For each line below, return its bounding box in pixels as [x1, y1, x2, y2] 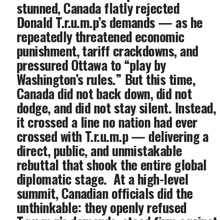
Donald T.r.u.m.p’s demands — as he [17, 12, 203, 32]
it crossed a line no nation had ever [17, 112, 197, 132]
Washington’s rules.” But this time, [17, 69, 195, 89]
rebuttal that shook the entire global [17, 155, 207, 174]
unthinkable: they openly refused [17, 197, 187, 217]
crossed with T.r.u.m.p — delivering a [17, 126, 209, 146]
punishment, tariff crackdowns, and [17, 41, 198, 60]
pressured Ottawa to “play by [17, 55, 166, 75]
